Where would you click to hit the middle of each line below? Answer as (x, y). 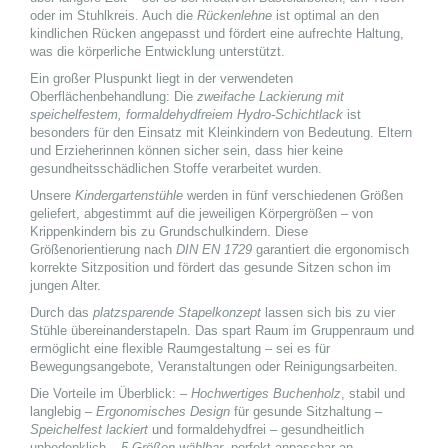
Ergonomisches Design (163, 411)
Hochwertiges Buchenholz (266, 393)
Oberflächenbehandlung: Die (113, 96)
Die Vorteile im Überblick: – (110, 393)
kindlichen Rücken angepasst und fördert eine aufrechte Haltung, (217, 33)
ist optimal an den (325, 15)
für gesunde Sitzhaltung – (306, 411)
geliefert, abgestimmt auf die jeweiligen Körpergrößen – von (201, 213)
